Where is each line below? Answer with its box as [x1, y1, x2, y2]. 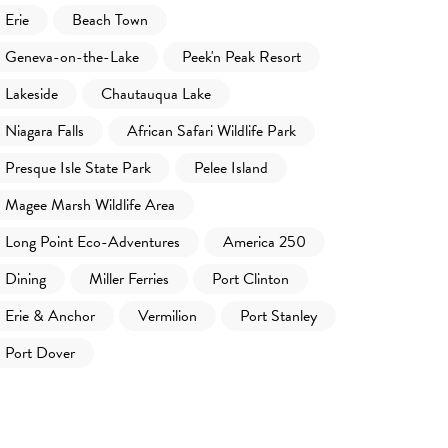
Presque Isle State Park [5, 156, 151, 180]
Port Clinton [212, 267, 289, 291]
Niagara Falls [5, 119, 84, 143]
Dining [5, 267, 46, 291]
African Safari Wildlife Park [127, 119, 296, 143]
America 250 [223, 230, 306, 254]
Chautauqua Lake [101, 82, 211, 106]
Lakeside [5, 82, 58, 106]
